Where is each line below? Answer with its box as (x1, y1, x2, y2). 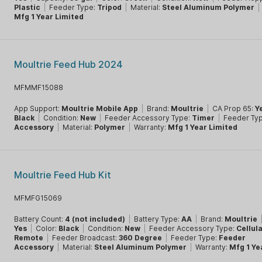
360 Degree (119, 233, 163, 242)
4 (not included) (65, 215, 126, 223)
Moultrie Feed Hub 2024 (14, 58, 123, 70)
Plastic (14, 3, 41, 12)
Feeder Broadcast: (52, 233, 119, 242)
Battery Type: (134, 215, 182, 223)
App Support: (14, 104, 62, 113)
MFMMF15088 (14, 83, 64, 92)
